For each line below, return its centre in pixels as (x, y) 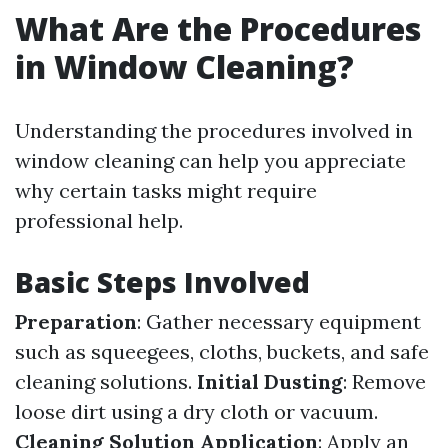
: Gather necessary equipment (279, 321)
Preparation (76, 321)
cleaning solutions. (106, 381)
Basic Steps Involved (162, 282)
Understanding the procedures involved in (214, 130)
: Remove (384, 381)
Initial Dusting (270, 381)
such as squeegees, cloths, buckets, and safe (222, 351)
